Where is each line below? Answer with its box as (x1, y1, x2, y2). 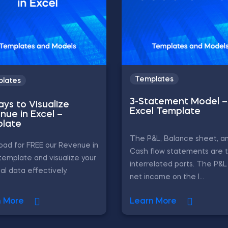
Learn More (130, 197, 177, 206)
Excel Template (130, 107, 201, 116)
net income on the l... (130, 174, 204, 181)
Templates (135, 76, 174, 83)
